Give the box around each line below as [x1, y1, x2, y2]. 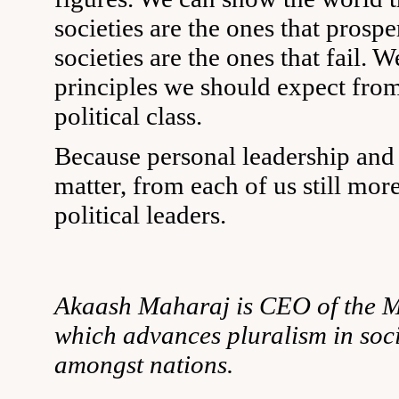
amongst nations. [54, 350, 233, 379]
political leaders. [54, 200, 226, 229]
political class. [54, 102, 202, 130]
